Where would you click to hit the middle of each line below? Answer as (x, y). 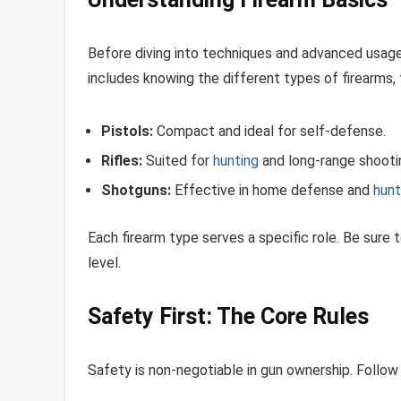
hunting (236, 160)
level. (104, 262)
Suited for (178, 160)
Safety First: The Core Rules (228, 316)
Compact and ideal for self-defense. (269, 131)
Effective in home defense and (272, 190)
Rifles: (122, 160)
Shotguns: (136, 190)
